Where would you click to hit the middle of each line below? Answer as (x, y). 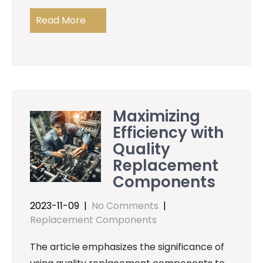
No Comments (125, 205)
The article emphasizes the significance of (127, 247)
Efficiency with (168, 132)
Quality (142, 149)
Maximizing (157, 116)
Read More (61, 20)
